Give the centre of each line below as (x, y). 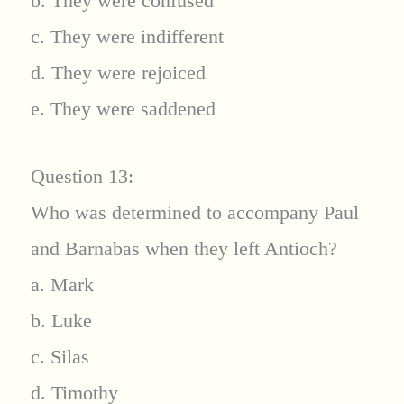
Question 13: (82, 177)
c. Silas (60, 357)
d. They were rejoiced (118, 72)
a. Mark (62, 285)
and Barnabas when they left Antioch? (184, 249)
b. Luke (61, 321)
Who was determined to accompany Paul (194, 213)
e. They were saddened (123, 108)
